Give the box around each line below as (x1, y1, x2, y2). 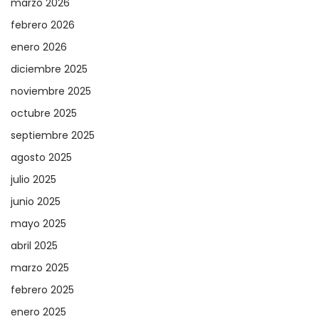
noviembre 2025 (11, 84, 91, 99)
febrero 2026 (11, 18, 75, 33)
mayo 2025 (11, 216, 66, 231)
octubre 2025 (11, 106, 77, 121)
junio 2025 (11, 194, 61, 209)
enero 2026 (11, 40, 67, 55)
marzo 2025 (11, 261, 69, 276)
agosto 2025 (11, 150, 72, 165)
